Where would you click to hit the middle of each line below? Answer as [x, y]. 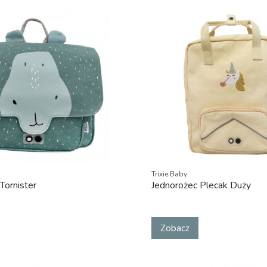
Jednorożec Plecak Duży [201, 186]
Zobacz [175, 228]
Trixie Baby [169, 174]
